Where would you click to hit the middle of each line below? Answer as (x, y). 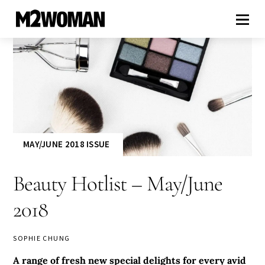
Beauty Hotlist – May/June (118, 183)
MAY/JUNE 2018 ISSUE (66, 144)
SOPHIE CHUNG (42, 238)
